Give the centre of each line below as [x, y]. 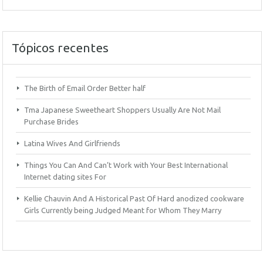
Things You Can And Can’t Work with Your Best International [126, 165]
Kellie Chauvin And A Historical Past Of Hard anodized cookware [134, 198]
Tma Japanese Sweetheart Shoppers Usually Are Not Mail [122, 110]
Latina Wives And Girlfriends [72, 143]
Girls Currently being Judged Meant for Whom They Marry [123, 210]
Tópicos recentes [60, 48]
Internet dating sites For [65, 177]
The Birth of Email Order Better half [85, 88]
